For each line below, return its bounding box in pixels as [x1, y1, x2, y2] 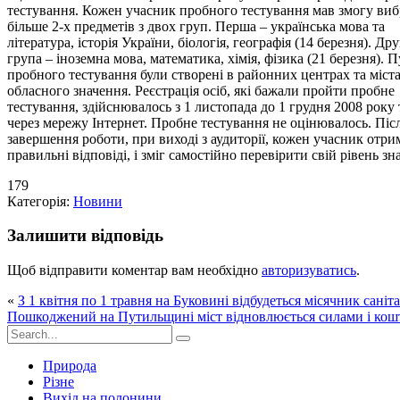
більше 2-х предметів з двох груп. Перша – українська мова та [7, 18, 385, 34]
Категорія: [7, 193, 73, 209]
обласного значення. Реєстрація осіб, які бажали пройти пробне [7, 82, 395, 98]
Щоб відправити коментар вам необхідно [7, 262, 262, 279]
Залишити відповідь [7, 226, 163, 246]
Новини [73, 193, 122, 209]
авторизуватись [262, 262, 356, 279]
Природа [43, 358, 96, 374]
